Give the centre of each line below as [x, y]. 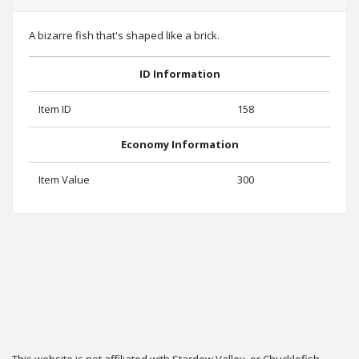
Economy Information [179, 144]
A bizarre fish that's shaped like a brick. [124, 35]
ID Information [179, 73]
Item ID [55, 109]
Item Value [64, 179]
